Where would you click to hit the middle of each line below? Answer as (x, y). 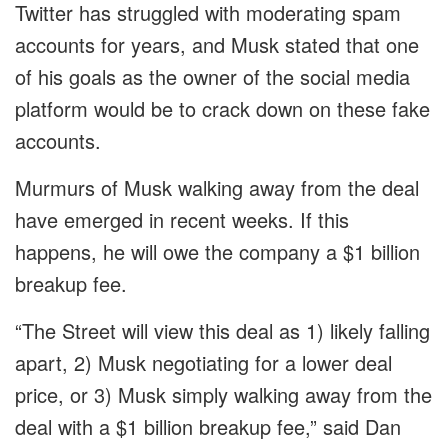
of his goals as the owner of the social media (212, 77)
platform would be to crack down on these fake (222, 109)
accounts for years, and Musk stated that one (217, 45)
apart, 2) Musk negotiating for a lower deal (203, 363)
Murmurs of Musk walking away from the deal (217, 188)
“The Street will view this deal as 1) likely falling (222, 331)
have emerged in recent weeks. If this (182, 220)
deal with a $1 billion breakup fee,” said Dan (208, 427)
